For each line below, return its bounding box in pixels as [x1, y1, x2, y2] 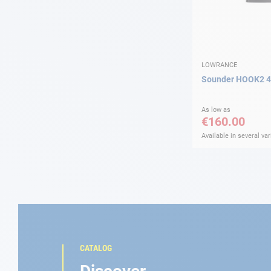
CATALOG [79, 243, 112, 253]
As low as [201, 105, 230, 114]
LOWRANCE [201, 60, 237, 69]
